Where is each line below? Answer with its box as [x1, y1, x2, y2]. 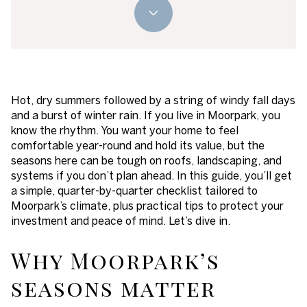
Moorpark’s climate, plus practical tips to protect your [11, 199, 284, 212]
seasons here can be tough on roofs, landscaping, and [11, 154, 282, 167]
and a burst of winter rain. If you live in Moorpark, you [11, 109, 280, 121]
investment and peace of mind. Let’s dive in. [11, 214, 230, 227]
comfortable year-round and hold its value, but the [11, 139, 265, 151]
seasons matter [11, 272, 216, 302]
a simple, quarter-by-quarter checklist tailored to [11, 184, 258, 197]
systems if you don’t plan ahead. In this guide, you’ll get [11, 169, 292, 182]
